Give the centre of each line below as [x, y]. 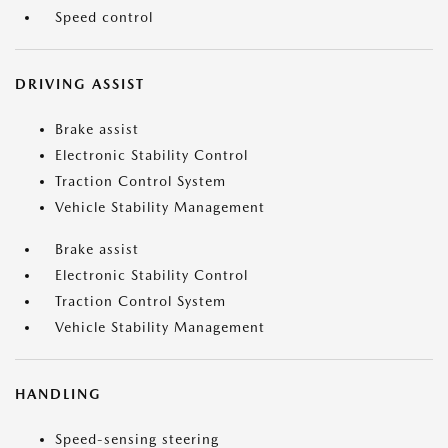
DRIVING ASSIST [80, 84]
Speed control [104, 17]
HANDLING [58, 394]
